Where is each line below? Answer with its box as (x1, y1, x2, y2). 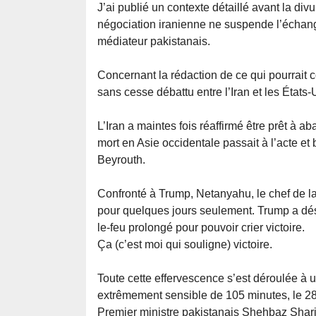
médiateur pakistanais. (97, 35, 210, 48)
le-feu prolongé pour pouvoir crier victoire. (97, 221, 305, 234)
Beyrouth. (97, 154, 145, 166)
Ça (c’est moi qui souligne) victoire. (97, 238, 272, 251)
